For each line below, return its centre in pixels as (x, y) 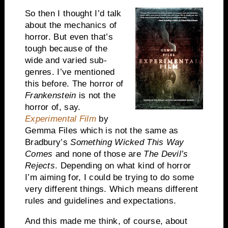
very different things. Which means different (111, 189)
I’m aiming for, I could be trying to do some (109, 177)
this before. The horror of (74, 83)
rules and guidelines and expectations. (101, 201)
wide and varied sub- (66, 60)
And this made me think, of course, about (106, 221)
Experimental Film (61, 119)
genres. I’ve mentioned (70, 72)
